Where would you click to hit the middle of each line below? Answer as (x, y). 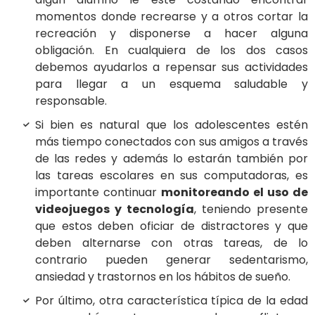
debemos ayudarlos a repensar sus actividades (172, 67)
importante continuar (98, 192)
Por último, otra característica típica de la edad (172, 300)
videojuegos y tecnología (115, 209)
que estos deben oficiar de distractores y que (172, 226)
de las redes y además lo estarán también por (172, 158)
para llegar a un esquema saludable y (172, 84)
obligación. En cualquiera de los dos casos (172, 50)
